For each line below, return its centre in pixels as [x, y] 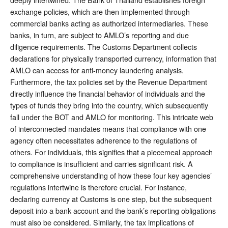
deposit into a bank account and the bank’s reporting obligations [113, 210]
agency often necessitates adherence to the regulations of [104, 140]
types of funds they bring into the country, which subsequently [109, 105]
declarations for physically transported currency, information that [113, 58]
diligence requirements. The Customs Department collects [104, 46]
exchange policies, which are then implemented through [100, 11]
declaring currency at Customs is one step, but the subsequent [111, 198]
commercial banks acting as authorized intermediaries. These [109, 23]
